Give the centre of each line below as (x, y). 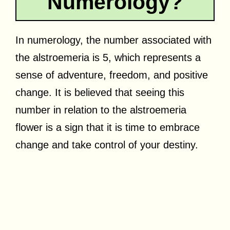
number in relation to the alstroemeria (101, 110)
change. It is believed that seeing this (100, 92)
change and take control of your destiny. (107, 145)
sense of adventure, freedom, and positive (112, 75)
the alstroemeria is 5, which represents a (108, 57)
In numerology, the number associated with (113, 40)
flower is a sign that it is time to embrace (108, 127)
